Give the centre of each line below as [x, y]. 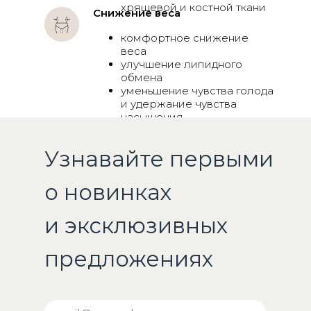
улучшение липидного [182, 64]
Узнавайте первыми [159, 159]
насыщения [152, 117]
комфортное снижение [185, 38]
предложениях [129, 259]
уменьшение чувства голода [197, 91]
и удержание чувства [179, 104]
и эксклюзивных [136, 226]
